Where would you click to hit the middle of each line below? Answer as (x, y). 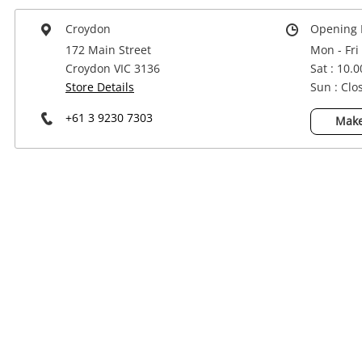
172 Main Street (108, 50)
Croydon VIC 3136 (113, 69)
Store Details (100, 87)
